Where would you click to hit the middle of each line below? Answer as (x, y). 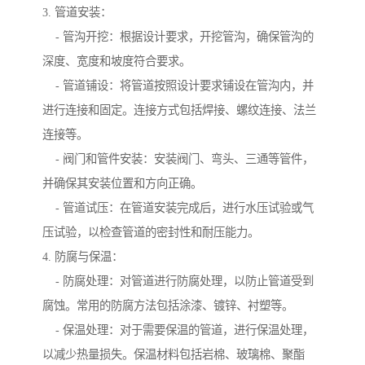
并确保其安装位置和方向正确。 (122, 184)
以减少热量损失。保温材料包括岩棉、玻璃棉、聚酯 (174, 355)
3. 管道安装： (77, 13)
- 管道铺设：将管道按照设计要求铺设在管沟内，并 (178, 86)
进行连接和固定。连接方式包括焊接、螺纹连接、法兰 (179, 110)
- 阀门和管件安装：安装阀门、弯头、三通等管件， (178, 159)
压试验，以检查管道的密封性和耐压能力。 (151, 233)
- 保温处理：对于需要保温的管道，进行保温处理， (178, 330)
